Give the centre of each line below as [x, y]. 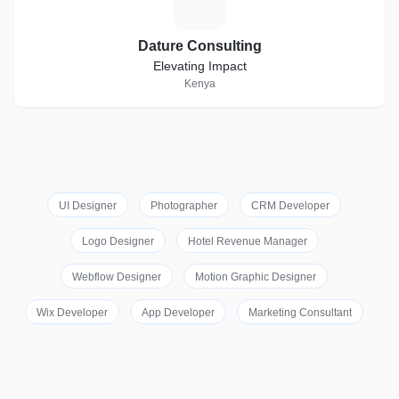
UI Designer [88, 206]
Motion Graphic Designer [256, 277]
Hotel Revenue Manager [247, 241]
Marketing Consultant [300, 313]
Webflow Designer [117, 277]
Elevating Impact [199, 66]
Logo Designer [118, 241]
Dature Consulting [199, 46]
